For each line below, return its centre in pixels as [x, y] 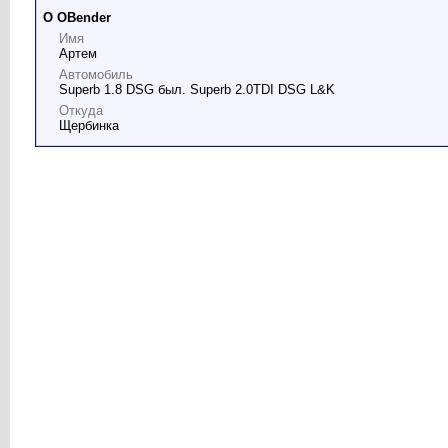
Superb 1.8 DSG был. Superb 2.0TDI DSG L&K [197, 89]
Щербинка [89, 125]
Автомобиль [96, 74]
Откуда [81, 110]
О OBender [77, 17]
